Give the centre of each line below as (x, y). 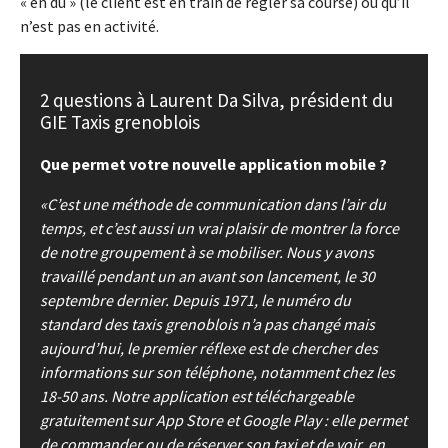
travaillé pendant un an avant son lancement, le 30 (207, 276)
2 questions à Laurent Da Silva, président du (216, 100)
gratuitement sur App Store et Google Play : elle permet (223, 420)
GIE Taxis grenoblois (120, 122)
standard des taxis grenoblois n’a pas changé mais (207, 324)
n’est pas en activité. (89, 26)
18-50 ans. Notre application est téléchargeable (197, 396)
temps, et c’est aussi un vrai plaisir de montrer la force (219, 228)
